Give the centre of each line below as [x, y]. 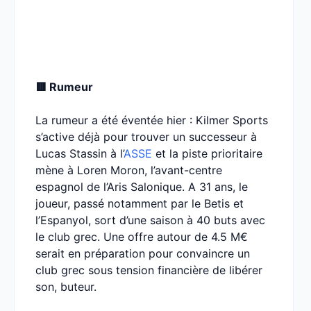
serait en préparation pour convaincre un [143, 253]
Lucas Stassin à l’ [79, 153]
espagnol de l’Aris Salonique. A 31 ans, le [142, 187]
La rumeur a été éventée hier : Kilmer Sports [152, 120]
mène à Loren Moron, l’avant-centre [129, 170]
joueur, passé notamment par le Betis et [140, 203]
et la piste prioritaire [207, 153]
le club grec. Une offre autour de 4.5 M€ [142, 237]
